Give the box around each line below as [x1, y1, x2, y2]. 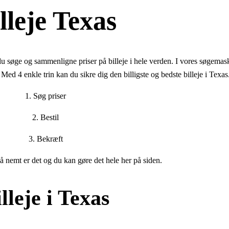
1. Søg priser [25, 91, 66, 101]
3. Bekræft [28, 134, 63, 144]
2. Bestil [32, 113, 59, 122]
